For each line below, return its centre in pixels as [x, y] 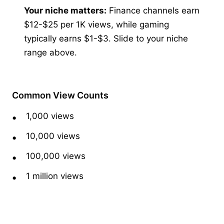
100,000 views [56, 156]
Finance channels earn [154, 10]
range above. [50, 52]
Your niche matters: [65, 10]
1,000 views [50, 116]
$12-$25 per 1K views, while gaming [96, 24]
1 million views [55, 176]
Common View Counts [60, 95]
